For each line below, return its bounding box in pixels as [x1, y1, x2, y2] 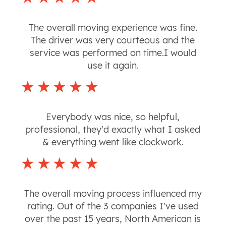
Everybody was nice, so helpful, [46, 111, 180, 123]
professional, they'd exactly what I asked [25, 124, 201, 136]
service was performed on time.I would [29, 47, 196, 59]
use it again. [87, 60, 139, 72]
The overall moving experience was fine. [28, 22, 197, 34]
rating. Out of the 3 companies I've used [27, 200, 199, 212]
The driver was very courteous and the [31, 34, 195, 46]
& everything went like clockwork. [42, 136, 184, 148]
